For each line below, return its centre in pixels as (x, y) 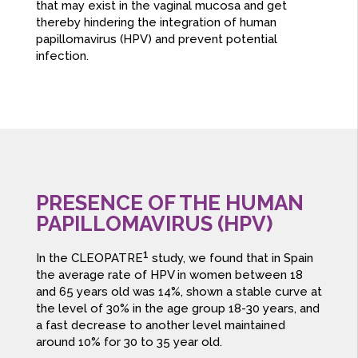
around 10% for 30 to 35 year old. (129, 342)
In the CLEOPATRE (89, 259)
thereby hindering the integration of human (156, 23)
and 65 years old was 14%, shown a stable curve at (179, 292)
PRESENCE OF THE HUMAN (169, 203)
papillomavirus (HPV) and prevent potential (156, 40)
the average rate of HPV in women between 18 (169, 275)
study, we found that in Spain (231, 259)
